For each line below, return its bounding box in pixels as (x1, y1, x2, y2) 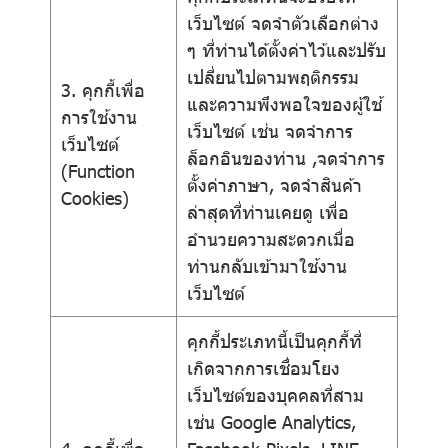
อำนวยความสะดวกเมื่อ (187, 227, 355, 250)
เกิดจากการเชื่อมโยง (187, 356, 340, 379)
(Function (61, 159, 135, 182)
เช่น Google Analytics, (187, 410, 356, 433)
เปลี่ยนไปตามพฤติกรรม (187, 65, 359, 88)
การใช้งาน (61, 105, 137, 128)
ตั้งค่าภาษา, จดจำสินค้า (187, 173, 362, 196)
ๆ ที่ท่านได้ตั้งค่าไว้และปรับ (187, 38, 386, 61)
